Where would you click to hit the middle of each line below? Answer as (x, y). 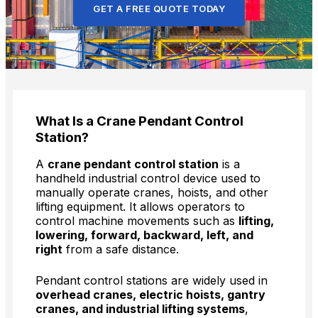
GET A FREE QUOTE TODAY (159, 9)
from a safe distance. (121, 250)
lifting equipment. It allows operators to (140, 207)
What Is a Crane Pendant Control (139, 121)
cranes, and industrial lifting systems (140, 309)
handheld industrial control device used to (148, 179)
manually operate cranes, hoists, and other (152, 193)
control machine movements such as (137, 221)
